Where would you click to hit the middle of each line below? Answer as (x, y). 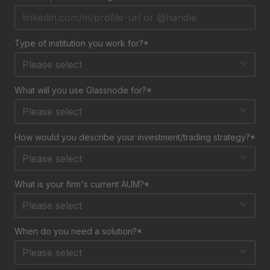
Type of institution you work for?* (82, 43)
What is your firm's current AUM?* (82, 184)
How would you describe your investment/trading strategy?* (135, 137)
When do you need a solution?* (78, 231)
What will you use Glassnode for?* (83, 90)
